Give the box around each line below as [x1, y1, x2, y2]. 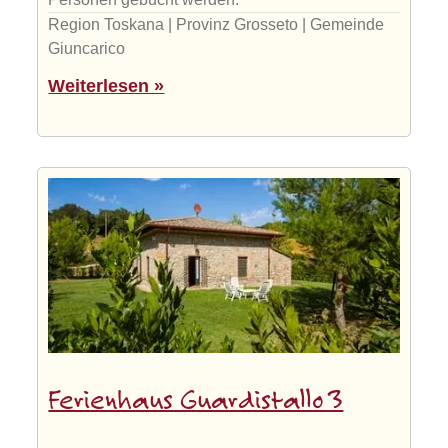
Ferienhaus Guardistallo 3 [48, 388, 344, 417]
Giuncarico [48, 39, 126, 57]
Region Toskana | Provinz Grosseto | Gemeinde [48, 15, 385, 33]
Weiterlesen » [48, 75, 165, 96]
